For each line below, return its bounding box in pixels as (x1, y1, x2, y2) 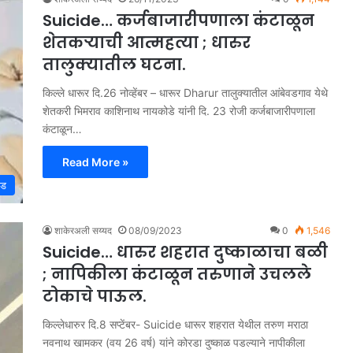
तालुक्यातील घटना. (43, 54, 186, 76)
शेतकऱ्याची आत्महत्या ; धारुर (43, 32, 251, 54)
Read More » (62, 155, 128, 169)
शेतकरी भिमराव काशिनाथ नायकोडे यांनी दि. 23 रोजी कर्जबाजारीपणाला (43, 104, 315, 117)
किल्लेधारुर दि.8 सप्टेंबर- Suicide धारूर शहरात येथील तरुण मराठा (43, 317, 308, 331)
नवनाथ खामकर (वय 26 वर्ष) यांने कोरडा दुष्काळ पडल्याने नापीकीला (43, 335, 305, 349)
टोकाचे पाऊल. (43, 284, 147, 307)
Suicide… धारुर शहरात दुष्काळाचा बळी (43, 240, 328, 263)
